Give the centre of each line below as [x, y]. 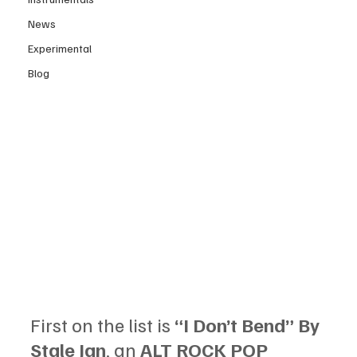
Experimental [60, 48]
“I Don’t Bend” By [249, 324]
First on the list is [102, 324]
